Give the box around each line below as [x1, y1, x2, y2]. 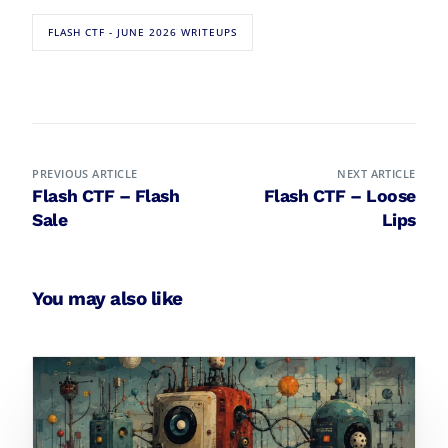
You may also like [32, 287, 183, 311]
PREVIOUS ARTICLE [32, 166, 138, 182]
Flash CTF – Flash [32, 186, 180, 207]
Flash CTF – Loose [263, 186, 416, 207]
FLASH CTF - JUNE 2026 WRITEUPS [48, 25, 238, 40]
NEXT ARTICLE [337, 166, 416, 182]
